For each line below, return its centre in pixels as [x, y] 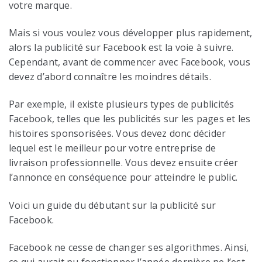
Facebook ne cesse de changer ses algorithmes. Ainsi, [129, 248]
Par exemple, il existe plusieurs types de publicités [122, 104]
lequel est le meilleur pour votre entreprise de [113, 148]
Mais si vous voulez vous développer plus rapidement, [131, 33]
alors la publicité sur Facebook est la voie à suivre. [121, 48]
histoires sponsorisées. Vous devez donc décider [118, 134]
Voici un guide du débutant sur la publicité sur [113, 205]
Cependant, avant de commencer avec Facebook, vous [130, 62]
